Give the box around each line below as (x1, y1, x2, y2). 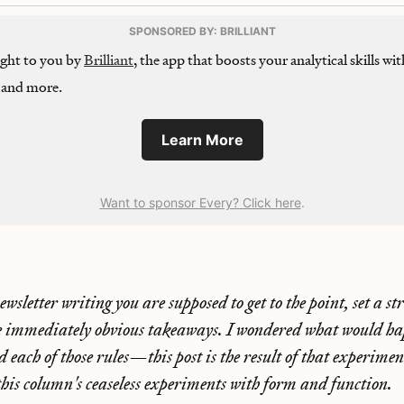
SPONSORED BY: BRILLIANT (128, 24, 276, 38)
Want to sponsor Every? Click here (99, 195, 301, 210)
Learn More (161, 131, 243, 149)
